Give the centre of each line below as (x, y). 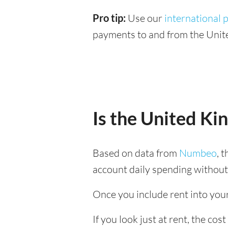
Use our (146, 18)
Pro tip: (110, 18)
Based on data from (136, 153)
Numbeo (198, 153)
